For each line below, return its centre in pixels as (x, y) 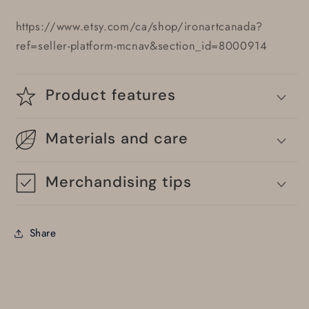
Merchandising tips (119, 182)
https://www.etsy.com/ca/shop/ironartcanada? (139, 26)
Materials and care (117, 139)
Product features (111, 94)
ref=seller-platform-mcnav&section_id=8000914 (141, 45)
